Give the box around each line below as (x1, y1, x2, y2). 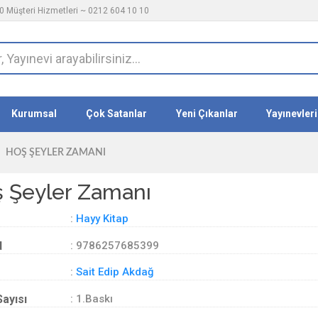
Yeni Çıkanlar (175, 108, 238, 119)
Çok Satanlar (85, 108, 147, 119)
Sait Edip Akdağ (76, 265, 154, 278)
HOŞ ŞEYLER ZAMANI (6, 148, 106, 158)
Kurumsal (11, 108, 57, 119)
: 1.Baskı (70, 292, 113, 305)
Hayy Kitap (76, 212, 128, 225)
